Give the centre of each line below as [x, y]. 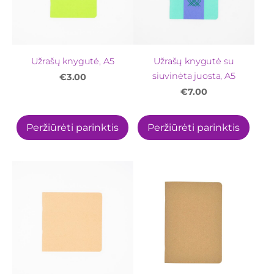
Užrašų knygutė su [194, 61]
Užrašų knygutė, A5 [73, 61]
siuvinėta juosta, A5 [194, 76]
